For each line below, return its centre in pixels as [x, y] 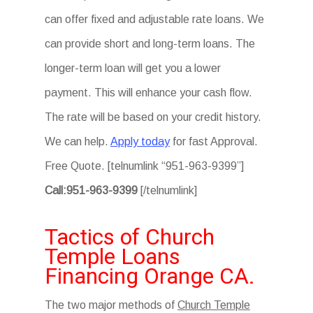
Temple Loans [112, 256]
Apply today [140, 141]
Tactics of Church [130, 237]
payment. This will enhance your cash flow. [148, 93]
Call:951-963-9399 [91, 190]
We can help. [78, 141]
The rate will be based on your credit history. [153, 117]
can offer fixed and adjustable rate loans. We [154, 19]
